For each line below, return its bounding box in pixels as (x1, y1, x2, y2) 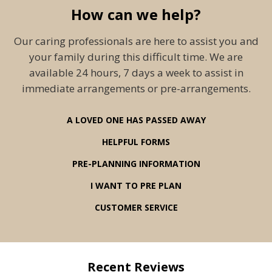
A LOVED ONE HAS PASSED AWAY (66, 114, 206, 126)
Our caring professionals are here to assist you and (13, 34, 259, 49)
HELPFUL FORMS (102, 136, 170, 148)
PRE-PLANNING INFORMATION (72, 158, 200, 170)
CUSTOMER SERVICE (94, 202, 178, 214)
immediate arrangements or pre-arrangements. (21, 81, 251, 96)
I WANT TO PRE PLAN (90, 180, 182, 192)
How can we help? (71, 4, 201, 25)
